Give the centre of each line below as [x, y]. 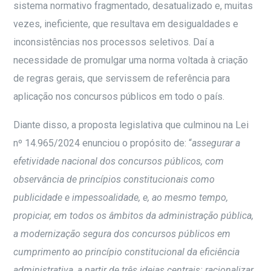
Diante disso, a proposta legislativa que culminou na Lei [131, 125]
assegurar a [216, 143]
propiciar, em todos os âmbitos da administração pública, [134, 216]
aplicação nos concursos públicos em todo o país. [119, 97]
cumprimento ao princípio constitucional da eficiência [127, 252]
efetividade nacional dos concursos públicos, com [119, 162]
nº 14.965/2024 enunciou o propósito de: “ [103, 143]
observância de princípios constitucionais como [114, 180]
